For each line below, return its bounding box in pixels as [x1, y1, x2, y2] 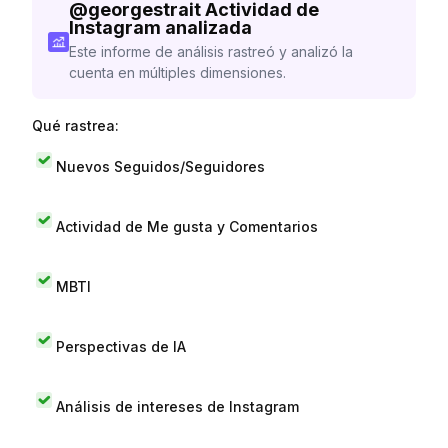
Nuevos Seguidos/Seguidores [56, 157, 265, 175]
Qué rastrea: [32, 117, 119, 134]
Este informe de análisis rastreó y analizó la [68, 43, 353, 60]
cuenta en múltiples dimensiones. [68, 64, 286, 81]
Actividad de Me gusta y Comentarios [56, 217, 318, 235]
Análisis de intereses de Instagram [56, 397, 299, 415]
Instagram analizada [68, 17, 252, 38]
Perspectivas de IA [56, 337, 186, 355]
